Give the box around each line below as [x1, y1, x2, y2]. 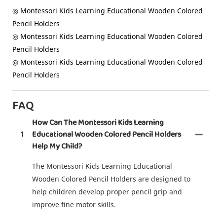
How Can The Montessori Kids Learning [32, 116, 164, 129]
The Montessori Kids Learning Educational [32, 161, 172, 171]
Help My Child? [32, 140, 82, 152]
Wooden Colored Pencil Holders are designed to [32, 174, 190, 184]
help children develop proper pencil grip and [32, 186, 182, 196]
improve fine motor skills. [32, 199, 116, 209]
